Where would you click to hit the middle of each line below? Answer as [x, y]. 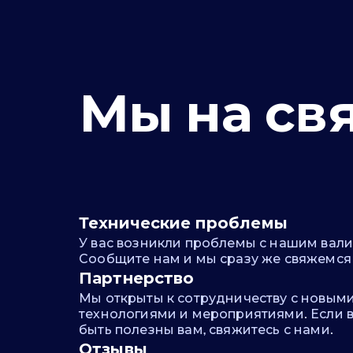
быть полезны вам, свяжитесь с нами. [206, 330]
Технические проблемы [183, 224]
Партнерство [137, 279]
